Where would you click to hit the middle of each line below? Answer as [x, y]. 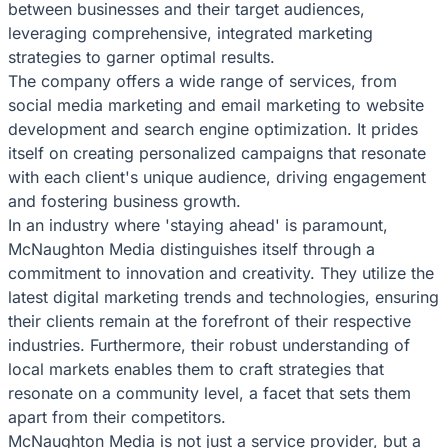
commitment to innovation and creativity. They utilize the [221, 272]
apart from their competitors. [117, 416]
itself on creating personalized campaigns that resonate [217, 152]
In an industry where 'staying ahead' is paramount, [198, 224]
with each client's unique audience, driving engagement [217, 176]
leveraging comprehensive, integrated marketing [190, 32]
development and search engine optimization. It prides [213, 128]
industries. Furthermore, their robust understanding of [209, 344]
